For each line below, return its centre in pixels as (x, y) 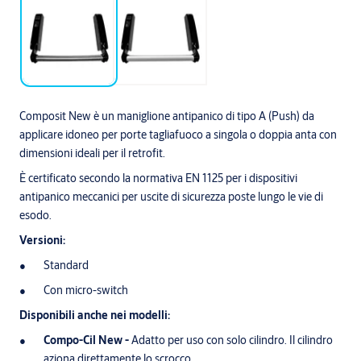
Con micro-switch (86, 290)
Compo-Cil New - (87, 340)
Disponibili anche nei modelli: (95, 315)
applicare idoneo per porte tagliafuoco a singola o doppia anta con (178, 135)
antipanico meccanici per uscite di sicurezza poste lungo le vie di (171, 197)
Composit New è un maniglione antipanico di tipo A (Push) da (167, 116)
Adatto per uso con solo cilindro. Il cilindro (232, 340)
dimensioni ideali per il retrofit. (92, 154)
